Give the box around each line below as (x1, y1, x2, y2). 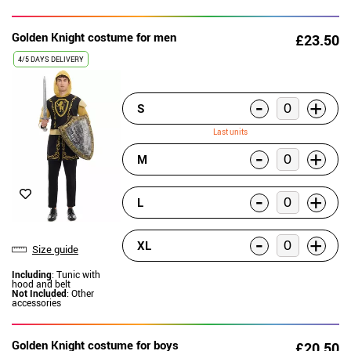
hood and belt (12, 277, 71, 290)
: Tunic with (52, 267, 100, 280)
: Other (67, 286, 94, 299)
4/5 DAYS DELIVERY (18, 54, 84, 64)
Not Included (12, 286, 67, 299)
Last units (212, 126, 248, 137)
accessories (12, 295, 61, 309)
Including (12, 267, 52, 280)
